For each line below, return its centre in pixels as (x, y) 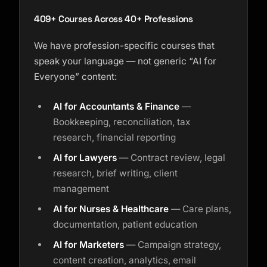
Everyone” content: (75, 77)
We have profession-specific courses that (124, 46)
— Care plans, (200, 209)
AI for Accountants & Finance (116, 106)
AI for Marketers (89, 245)
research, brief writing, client (115, 173)
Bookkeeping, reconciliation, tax (122, 122)
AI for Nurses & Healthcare (111, 209)
